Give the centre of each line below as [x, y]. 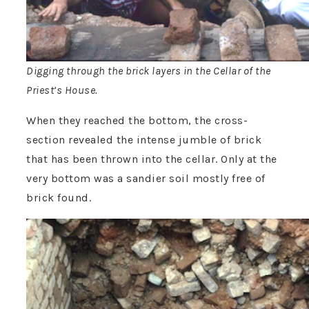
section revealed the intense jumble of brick [144, 140]
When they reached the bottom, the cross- [137, 121]
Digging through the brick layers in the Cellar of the [149, 71]
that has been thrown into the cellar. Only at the [152, 159]
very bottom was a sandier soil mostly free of [146, 179]
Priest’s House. [62, 90]
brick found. [59, 198]
